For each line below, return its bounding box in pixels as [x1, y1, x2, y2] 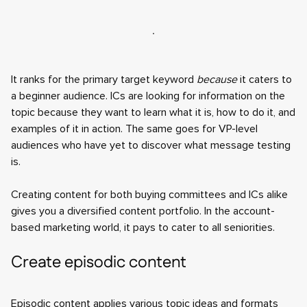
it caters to [237, 73, 292, 86]
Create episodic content [11, 251, 186, 274]
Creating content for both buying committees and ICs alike [11, 188, 288, 201]
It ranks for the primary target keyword [11, 73, 197, 86]
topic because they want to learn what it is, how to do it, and [11, 106, 295, 119]
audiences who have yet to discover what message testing [11, 138, 291, 152]
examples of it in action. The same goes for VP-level [11, 122, 258, 136]
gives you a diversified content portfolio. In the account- [11, 204, 275, 218]
